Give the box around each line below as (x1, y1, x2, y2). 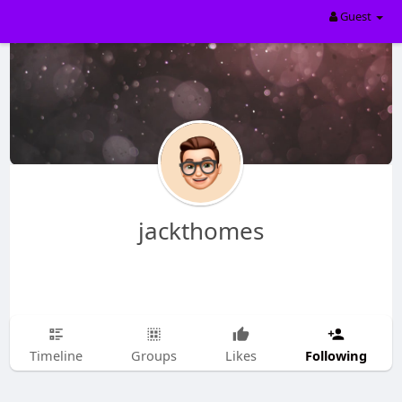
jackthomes (137, 214, 264, 247)
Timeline (29, 346, 83, 364)
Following (304, 345, 367, 364)
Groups (130, 346, 177, 364)
